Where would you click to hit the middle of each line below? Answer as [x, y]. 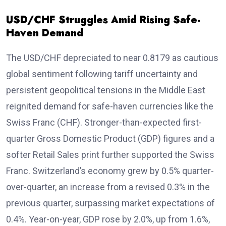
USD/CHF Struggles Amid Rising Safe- [103, 20]
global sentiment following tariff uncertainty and [102, 74]
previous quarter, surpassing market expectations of [110, 203]
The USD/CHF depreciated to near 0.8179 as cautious [112, 58]
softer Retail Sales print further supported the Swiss [110, 155]
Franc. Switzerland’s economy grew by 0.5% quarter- [110, 171]
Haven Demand [45, 33]
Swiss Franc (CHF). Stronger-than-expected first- [104, 122]
